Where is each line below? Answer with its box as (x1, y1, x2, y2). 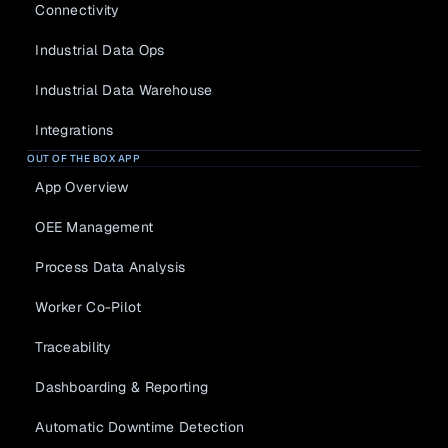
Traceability (35, 337, 112, 356)
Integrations (35, 120, 114, 139)
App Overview (35, 177, 129, 196)
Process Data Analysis (35, 257, 186, 276)
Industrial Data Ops (35, 40, 165, 59)
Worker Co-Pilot (35, 297, 142, 316)
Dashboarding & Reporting (35, 377, 209, 396)
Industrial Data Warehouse (35, 80, 213, 99)
